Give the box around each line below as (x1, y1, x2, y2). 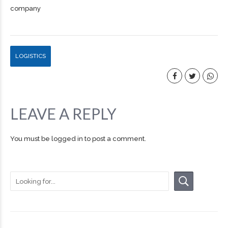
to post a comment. (83, 135, 146, 142)
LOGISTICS (15, 52, 46, 60)
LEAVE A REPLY (10, 104, 117, 123)
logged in (51, 135, 83, 142)
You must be (10, 135, 51, 142)
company (10, 5, 41, 12)
